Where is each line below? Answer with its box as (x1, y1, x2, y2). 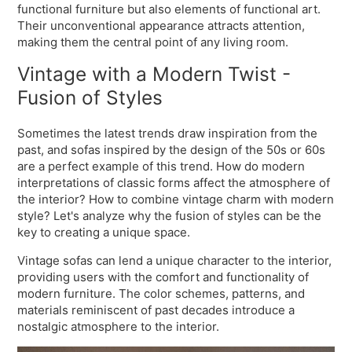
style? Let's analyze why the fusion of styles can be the (17, 208, 322, 224)
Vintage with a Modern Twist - (17, 61, 291, 86)
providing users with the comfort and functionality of (17, 269, 310, 285)
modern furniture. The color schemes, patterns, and (17, 286, 306, 302)
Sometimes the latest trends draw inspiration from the (17, 126, 318, 141)
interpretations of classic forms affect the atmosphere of (17, 175, 331, 191)
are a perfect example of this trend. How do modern (17, 159, 306, 174)
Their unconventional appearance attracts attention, (17, 17, 306, 33)
